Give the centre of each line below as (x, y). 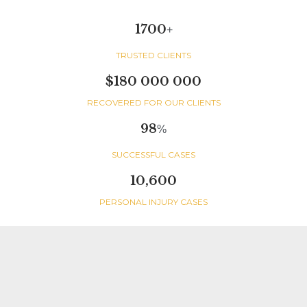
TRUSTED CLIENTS (153, 55)
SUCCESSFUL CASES (153, 154)
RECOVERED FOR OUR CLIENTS (153, 102)
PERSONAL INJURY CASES (153, 201)
